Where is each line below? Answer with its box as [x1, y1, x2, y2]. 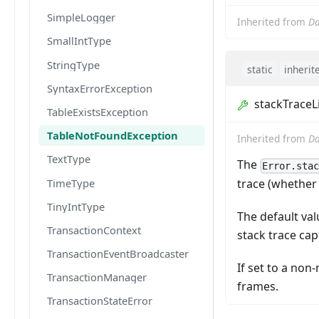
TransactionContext [47, 222, 141, 237]
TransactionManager [47, 270, 147, 285]
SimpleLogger [47, 10, 115, 25]
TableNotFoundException [47, 128, 178, 143]
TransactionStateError [47, 293, 152, 308]
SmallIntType [47, 33, 111, 48]
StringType [47, 57, 100, 72]
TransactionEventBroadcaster [47, 246, 189, 261]
